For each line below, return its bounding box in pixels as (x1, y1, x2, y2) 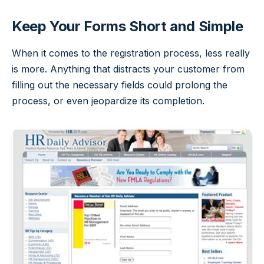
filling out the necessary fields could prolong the (12, 79, 227, 91)
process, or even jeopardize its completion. (12, 95, 204, 107)
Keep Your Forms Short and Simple (12, 18, 243, 35)
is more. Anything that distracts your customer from (12, 63, 245, 75)
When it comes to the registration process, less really (12, 47, 250, 60)
